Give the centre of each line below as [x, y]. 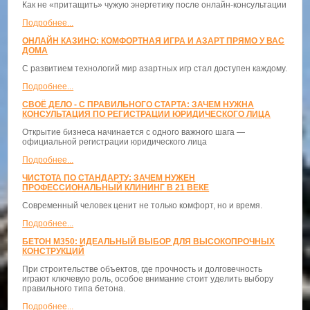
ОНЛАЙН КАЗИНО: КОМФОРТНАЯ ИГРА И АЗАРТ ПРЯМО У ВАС [154, 41]
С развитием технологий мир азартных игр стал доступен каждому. [155, 69]
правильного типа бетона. [74, 289]
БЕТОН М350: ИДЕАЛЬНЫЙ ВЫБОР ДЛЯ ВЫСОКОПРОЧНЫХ [149, 242]
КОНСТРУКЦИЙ [54, 252]
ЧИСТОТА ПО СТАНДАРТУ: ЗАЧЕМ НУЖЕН [109, 178]
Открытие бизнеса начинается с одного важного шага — [134, 133]
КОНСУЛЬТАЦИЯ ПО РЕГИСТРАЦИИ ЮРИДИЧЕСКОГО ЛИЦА [147, 115]
